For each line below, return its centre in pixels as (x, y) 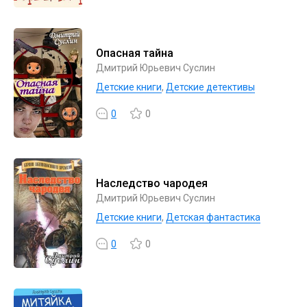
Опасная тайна (135, 53)
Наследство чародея (152, 183)
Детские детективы (210, 87)
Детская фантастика (213, 217)
